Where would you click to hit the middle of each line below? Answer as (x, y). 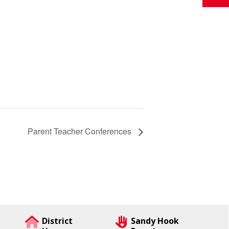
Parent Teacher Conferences (81, 131)
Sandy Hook (155, 221)
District (58, 221)
